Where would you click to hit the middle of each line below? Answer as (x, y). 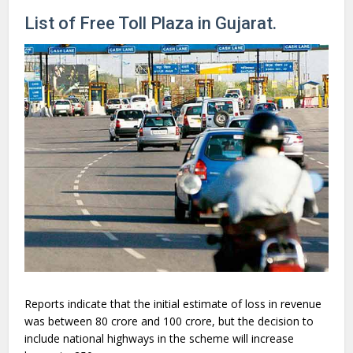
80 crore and (130, 321)
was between (60, 321)
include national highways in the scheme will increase (160, 339)
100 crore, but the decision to (239, 321)
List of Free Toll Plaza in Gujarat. (151, 23)
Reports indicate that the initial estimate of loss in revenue (173, 304)
